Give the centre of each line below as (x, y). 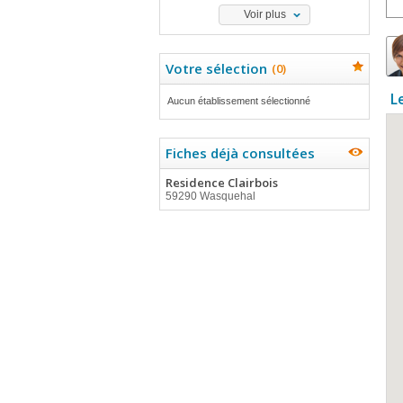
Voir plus (264, 14)
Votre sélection (216, 68)
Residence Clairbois (222, 183)
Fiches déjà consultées (240, 153)
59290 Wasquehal (210, 196)
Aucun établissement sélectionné (239, 101)
